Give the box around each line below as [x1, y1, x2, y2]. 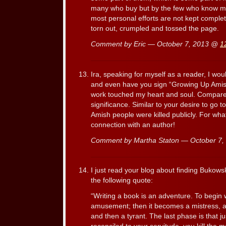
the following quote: [91, 177, 153, 185]
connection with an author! [91, 121, 175, 129]
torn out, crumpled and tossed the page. [91, 25, 219, 33]
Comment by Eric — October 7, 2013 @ [91, 40, 220, 48]
